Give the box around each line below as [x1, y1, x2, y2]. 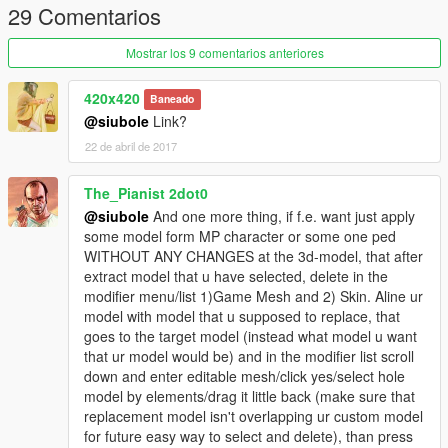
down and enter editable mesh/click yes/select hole [84, 365, 405, 386]
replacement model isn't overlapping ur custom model [84, 405, 423, 426]
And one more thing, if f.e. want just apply [149, 205, 415, 226]
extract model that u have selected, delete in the [84, 265, 388, 286]
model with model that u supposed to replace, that [84, 305, 400, 326]
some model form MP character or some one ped [84, 225, 396, 246]
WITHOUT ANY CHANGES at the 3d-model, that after [84, 245, 423, 266]
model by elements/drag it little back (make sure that [84, 385, 415, 406]
